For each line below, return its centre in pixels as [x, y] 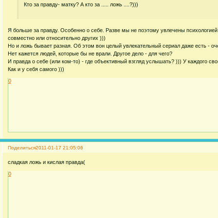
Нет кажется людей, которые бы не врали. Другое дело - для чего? [90, 54]
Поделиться [21, 148]
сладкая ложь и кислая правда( [46, 162]
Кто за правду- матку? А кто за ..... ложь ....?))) [81, 5]
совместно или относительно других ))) [56, 38]
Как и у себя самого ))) [36, 69]
